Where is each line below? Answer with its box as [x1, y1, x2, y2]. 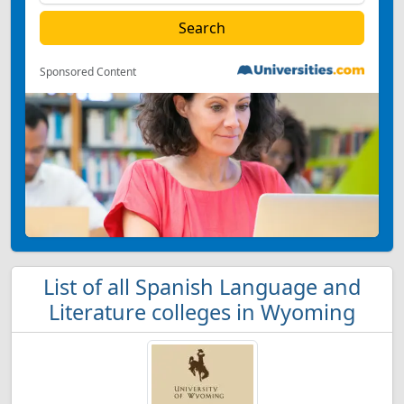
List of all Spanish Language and [43, 272, 361, 301]
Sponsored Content [40, 64, 136, 79]
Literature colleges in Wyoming [49, 298, 355, 326]
